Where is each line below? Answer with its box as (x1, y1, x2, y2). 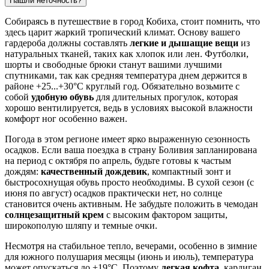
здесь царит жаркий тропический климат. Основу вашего (5, 27, 240, 38)
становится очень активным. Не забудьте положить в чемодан (5, 199, 258, 210)
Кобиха (146, 16, 176, 27)
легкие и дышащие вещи (130, 38, 238, 49)
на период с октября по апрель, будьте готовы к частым (5, 156, 231, 166)
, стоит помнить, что (176, 16, 260, 27)
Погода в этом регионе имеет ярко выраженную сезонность (5, 134, 250, 145)
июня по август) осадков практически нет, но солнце (5, 188, 222, 199)
